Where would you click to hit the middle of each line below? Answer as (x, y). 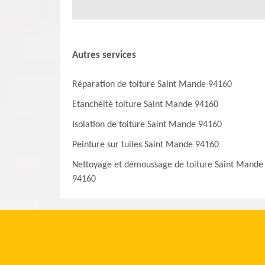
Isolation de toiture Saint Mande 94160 (147, 125)
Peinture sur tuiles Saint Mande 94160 (146, 145)
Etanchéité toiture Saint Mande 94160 (145, 105)
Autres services (104, 56)
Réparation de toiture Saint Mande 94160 (152, 85)
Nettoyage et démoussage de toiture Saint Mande (168, 165)
